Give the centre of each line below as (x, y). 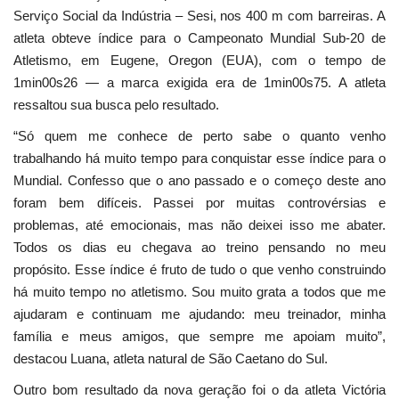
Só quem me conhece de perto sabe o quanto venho (202, 136)
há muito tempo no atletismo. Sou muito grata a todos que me (199, 292)
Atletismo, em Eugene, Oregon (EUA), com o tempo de (199, 61)
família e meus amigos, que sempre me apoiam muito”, (199, 337)
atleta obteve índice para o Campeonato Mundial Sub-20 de (199, 38)
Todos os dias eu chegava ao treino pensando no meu (199, 248)
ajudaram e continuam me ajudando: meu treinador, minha (199, 314)
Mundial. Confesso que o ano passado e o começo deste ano (199, 181)
